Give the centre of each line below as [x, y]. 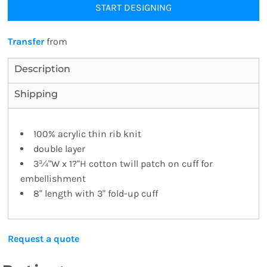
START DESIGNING [133, 7]
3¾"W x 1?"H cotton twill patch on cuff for [123, 164]
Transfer [26, 41]
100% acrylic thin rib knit [87, 134]
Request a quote [44, 239]
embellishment [53, 178]
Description [42, 69]
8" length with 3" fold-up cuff [96, 193]
